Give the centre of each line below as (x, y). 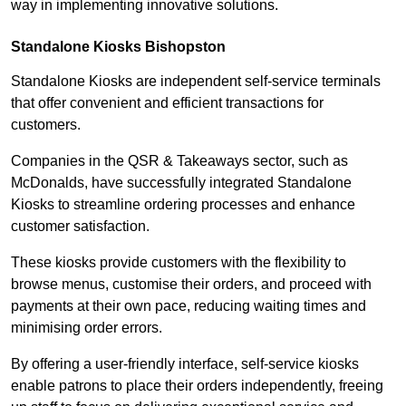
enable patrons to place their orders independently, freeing (197, 386)
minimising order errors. (87, 328)
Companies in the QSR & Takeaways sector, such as (179, 161)
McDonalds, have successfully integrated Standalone (181, 183)
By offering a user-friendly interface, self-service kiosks (185, 364)
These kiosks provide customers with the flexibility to (179, 263)
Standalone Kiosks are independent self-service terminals (196, 82)
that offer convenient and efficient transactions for (167, 103)
